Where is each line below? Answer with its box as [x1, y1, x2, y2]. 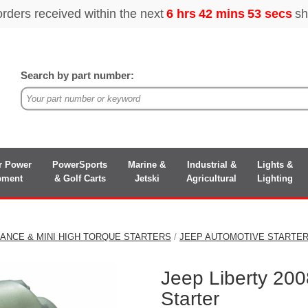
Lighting [257, 173, 293, 184]
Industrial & [186, 159, 236, 170]
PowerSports [52, 159, 107, 170]
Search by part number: [21, 69, 135, 80]
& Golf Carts [54, 173, 106, 184]
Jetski [134, 173, 159, 184]
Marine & [128, 159, 166, 170]
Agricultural [186, 173, 236, 184]
